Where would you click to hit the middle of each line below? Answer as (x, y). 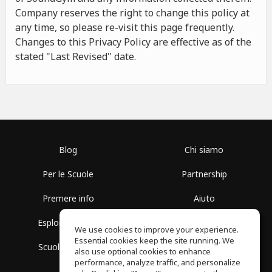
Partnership (204, 174)
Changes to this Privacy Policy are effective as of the (133, 42)
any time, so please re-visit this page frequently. (125, 27)
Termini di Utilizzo (204, 223)
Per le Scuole (68, 174)
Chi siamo (204, 150)
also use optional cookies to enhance (143, 251)
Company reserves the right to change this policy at (132, 13)
